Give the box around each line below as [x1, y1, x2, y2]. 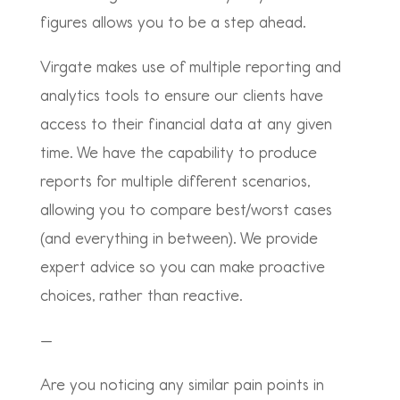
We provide [239, 229, 318, 248]
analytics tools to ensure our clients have [39, 86, 323, 105]
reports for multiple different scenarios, [39, 171, 310, 191]
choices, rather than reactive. [39, 286, 246, 305]
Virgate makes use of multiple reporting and [39, 57, 341, 77]
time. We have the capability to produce [39, 143, 317, 162]
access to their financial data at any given [39, 114, 332, 134]
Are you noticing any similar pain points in [39, 375, 324, 395]
